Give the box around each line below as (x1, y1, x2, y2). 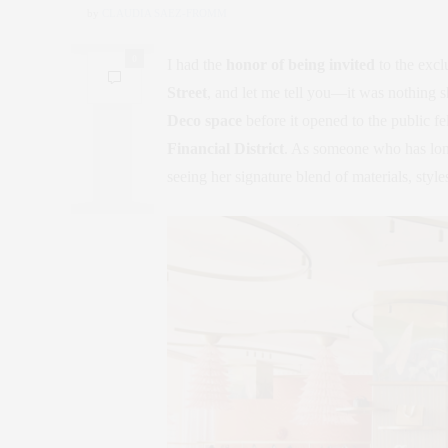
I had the (167, 55, 226, 73)
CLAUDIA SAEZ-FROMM (102, 6, 227, 19)
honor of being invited (226, 55, 375, 73)
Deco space (167, 111, 242, 129)
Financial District (167, 139, 284, 157)
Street (167, 83, 207, 101)
